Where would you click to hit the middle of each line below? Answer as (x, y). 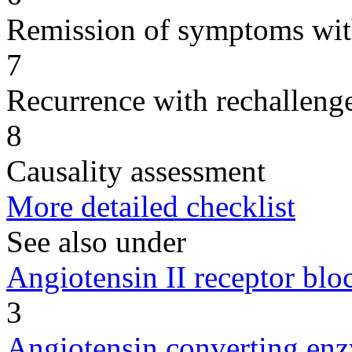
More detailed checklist (151, 206)
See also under (96, 241)
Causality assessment (136, 170)
